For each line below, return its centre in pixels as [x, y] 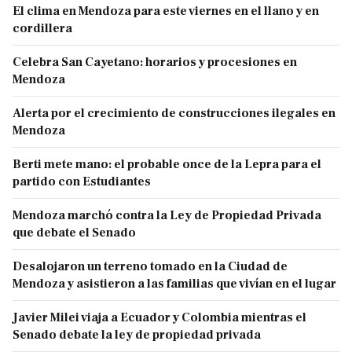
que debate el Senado [74, 233]
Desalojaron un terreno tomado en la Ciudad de [150, 267]
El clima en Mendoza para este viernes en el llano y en [166, 11]
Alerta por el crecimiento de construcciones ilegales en [174, 114]
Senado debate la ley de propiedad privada [137, 335]
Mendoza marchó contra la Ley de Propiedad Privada [167, 216]
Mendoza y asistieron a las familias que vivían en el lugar [174, 284]
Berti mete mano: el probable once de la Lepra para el [167, 165]
